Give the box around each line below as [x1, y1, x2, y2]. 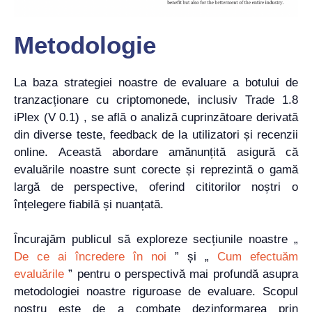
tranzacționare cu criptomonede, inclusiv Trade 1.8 [14, 93, 298, 107]
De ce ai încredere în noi [14, 250, 166, 264]
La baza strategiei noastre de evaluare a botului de [14, 75, 298, 89]
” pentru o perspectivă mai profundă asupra [64, 267, 298, 281]
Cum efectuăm [217, 250, 298, 264]
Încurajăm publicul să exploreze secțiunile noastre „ [14, 233, 298, 247]
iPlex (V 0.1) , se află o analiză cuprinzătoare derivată [14, 110, 298, 124]
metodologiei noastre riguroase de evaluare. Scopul [14, 285, 298, 299]
